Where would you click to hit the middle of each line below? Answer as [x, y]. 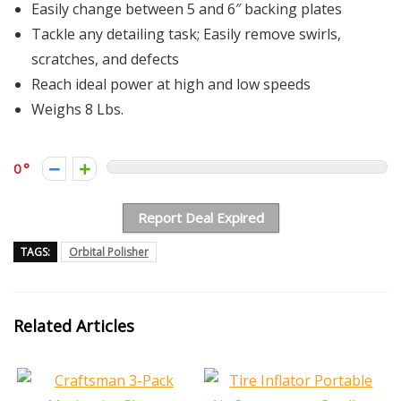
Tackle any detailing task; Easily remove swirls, [186, 34]
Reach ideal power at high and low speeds [171, 84]
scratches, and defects [105, 59]
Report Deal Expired [200, 218]
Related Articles [74, 326]
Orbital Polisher [109, 252]
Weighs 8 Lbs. [77, 109]
